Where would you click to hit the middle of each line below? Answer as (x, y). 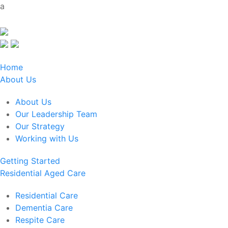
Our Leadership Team (56, 114)
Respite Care (40, 220)
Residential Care (47, 195)
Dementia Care (44, 208)
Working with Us (47, 138)
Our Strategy (40, 126)
